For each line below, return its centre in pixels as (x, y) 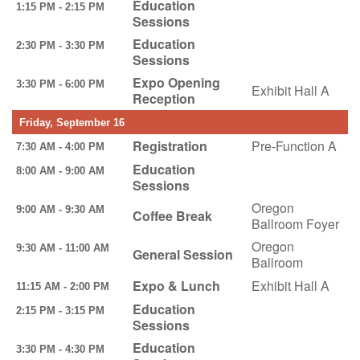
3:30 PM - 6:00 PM (65, 84)
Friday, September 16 (70, 122)
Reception (164, 98)
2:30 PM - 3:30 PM (65, 45)
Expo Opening (176, 82)
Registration (170, 145)
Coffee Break (172, 215)
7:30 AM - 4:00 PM (65, 146)
